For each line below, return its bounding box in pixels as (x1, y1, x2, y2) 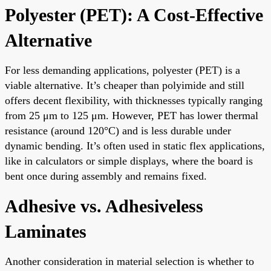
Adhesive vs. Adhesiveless (5, 195, 203, 216)
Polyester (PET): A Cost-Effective (5, 4, 263, 25)
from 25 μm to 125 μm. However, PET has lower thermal (5, 109, 258, 122)
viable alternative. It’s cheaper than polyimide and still (5, 79, 244, 91)
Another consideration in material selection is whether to (5, 255, 254, 267)
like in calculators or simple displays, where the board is (5, 154, 253, 167)
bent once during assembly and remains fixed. (5, 169, 207, 182)
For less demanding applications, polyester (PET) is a (5, 64, 240, 76)
